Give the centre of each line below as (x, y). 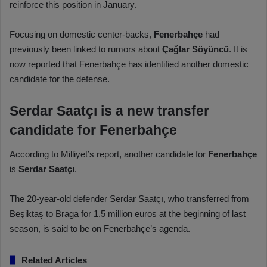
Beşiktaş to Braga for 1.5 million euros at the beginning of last (128, 213)
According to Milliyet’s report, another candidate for (109, 154)
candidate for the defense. (60, 79)
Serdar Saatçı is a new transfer (109, 111)
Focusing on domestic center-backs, (82, 35)
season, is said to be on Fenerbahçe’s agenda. (100, 228)
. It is (238, 49)
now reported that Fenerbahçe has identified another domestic (129, 64)
